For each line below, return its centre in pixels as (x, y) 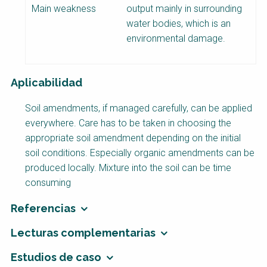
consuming (48, 183)
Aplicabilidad (46, 83)
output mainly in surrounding (184, 9)
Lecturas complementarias (83, 233)
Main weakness (64, 9)
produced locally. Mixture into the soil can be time (128, 168)
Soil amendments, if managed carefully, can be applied (139, 108)
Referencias (43, 209)
